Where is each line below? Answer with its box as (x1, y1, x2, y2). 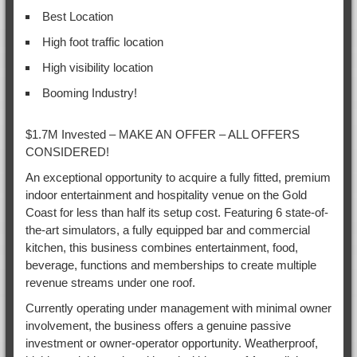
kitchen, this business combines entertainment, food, (25, 240, 298, 254)
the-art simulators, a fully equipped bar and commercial (25, 222, 310, 237)
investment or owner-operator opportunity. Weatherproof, (25, 335, 318, 350)
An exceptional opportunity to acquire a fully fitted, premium (25, 170, 331, 184)
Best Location (41, 9, 113, 23)
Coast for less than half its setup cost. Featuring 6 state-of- (25, 205, 328, 219)
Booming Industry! (41, 85, 137, 100)
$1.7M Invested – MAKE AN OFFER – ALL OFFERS (25, 127, 300, 141)
